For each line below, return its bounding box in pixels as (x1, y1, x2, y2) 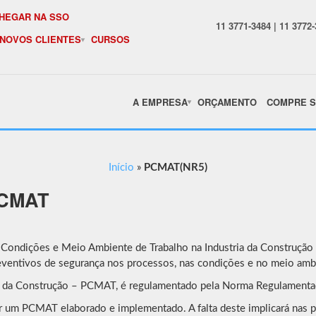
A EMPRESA (133, 95, 188, 109)
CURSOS (91, 32, 130, 46)
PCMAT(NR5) (144, 162, 207, 173)
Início (109, 162, 134, 173)
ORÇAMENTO (197, 95, 257, 109)
